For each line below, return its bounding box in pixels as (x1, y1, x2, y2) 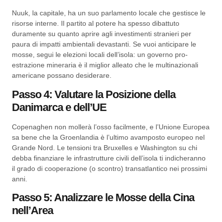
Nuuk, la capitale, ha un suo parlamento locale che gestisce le (12, 9, 206, 17)
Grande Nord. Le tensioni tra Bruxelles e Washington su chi (12, 143, 197, 152)
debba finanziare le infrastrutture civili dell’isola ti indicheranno (12, 154, 206, 162)
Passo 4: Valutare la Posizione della (12, 88, 175, 101)
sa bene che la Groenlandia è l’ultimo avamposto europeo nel (12, 133, 205, 141)
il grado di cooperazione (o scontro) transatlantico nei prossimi (12, 164, 207, 172)
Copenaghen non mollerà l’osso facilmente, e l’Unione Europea (12, 122, 210, 131)
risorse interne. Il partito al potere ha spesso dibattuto (12, 19, 179, 28)
